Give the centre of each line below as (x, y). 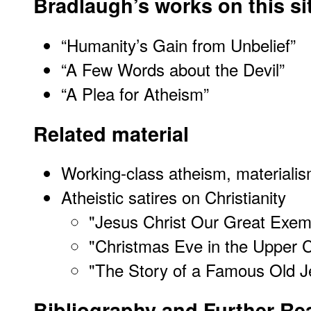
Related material (111, 133)
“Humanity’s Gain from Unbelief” (178, 44)
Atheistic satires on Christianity (174, 197)
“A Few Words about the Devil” (173, 69)
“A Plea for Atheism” (135, 93)
